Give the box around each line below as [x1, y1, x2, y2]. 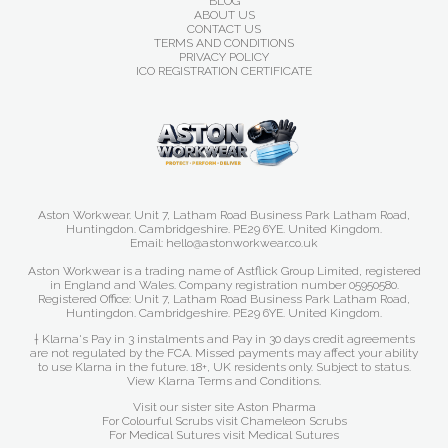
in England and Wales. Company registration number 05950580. [49, 278, 399, 292]
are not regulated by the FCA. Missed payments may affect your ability [30, 346, 418, 360]
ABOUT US [193, 8, 255, 22]
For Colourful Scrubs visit [101, 414, 241, 428]
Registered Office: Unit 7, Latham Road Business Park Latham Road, [38, 292, 410, 306]
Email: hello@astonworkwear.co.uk [130, 236, 318, 250]
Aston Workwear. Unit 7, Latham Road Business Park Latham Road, [38, 208, 410, 222]
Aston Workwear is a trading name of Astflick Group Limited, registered [27, 264, 421, 278]
